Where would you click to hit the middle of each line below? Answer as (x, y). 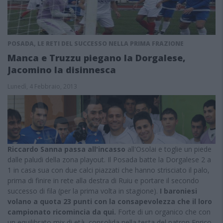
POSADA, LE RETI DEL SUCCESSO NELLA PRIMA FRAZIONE (96, 44)
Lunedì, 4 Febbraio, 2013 (42, 86)
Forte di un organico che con (163, 212)
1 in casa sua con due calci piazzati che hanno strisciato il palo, (109, 170)
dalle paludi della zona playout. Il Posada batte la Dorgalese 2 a (109, 159)
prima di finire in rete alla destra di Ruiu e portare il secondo (103, 180)
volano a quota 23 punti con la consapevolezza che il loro (110, 201)
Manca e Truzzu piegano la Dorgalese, (97, 58)
